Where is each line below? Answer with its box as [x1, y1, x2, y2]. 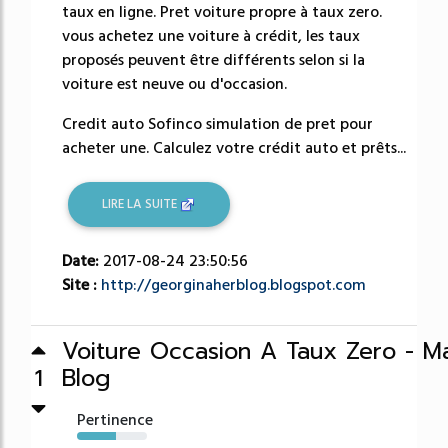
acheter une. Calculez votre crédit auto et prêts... [62, 136, 406, 159]
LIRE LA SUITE [102, 194, 181, 213]
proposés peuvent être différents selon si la [62, 48, 365, 71]
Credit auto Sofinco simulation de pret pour [62, 112, 373, 135]
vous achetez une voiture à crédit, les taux [62, 24, 360, 47]
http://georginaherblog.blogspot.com [101, 274, 366, 297]
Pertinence [77, 409, 153, 432]
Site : [62, 274, 101, 297]
